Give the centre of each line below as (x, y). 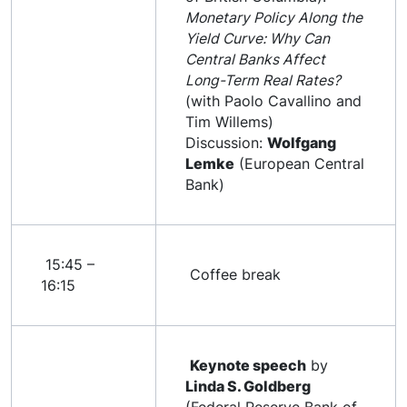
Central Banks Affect (255, 59)
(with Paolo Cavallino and (273, 101)
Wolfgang (302, 143)
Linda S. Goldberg (248, 386)
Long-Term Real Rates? (263, 80)
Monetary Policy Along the (274, 17)
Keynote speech (248, 365)
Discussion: (226, 143)
